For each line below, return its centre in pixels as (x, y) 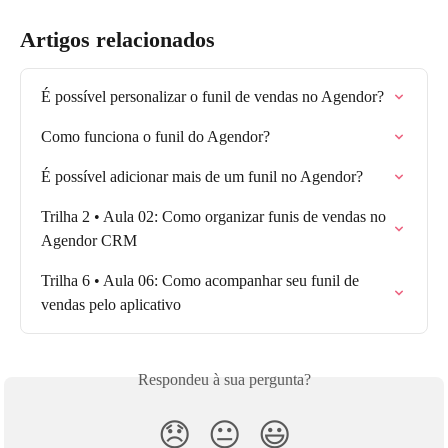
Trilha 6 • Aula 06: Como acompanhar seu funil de (202, 281)
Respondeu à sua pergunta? (224, 380)
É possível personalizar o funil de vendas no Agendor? (212, 97)
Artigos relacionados (117, 40)
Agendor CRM (89, 241)
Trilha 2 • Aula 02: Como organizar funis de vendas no (215, 217)
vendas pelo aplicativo (111, 305)
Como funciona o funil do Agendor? (155, 137)
